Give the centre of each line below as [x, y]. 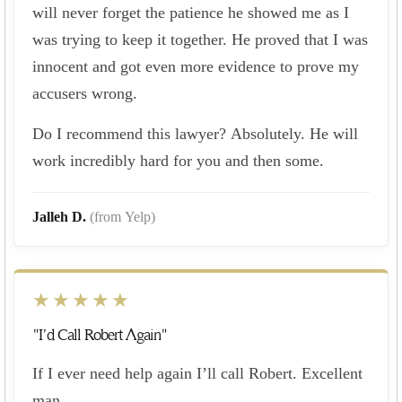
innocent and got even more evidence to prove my [196, 66]
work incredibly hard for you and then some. [178, 160]
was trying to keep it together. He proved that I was [200, 39]
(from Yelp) [122, 216]
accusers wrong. [85, 93]
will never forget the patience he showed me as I [191, 12]
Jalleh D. [61, 216]
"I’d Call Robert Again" [100, 335]
